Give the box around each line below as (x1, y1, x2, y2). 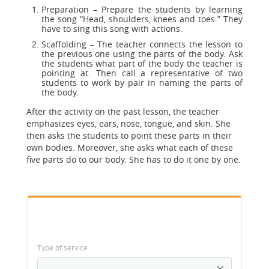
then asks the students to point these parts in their (26, 130, 232, 141)
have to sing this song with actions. (41, 23, 183, 34)
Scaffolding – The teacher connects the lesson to (41, 38, 243, 50)
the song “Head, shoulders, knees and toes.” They (41, 13, 243, 25)
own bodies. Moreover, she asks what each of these (26, 142, 233, 153)
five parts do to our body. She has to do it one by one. (26, 154, 241, 165)
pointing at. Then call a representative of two (41, 67, 243, 79)
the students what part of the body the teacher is (41, 58, 243, 69)
